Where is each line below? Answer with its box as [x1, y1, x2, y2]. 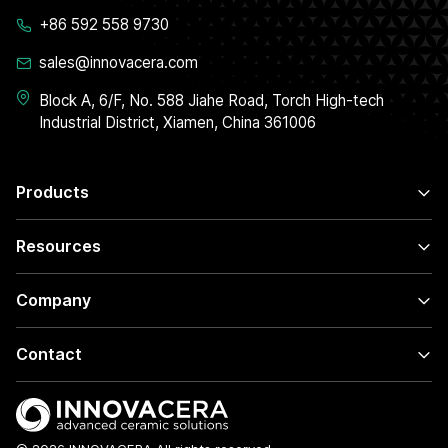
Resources [16, 236, 101, 256]
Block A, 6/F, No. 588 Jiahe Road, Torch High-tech [39, 91, 384, 110]
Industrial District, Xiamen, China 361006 [39, 113, 316, 132]
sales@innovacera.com [39, 53, 198, 72]
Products [16, 182, 89, 202]
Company [16, 290, 91, 310]
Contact [16, 344, 82, 364]
